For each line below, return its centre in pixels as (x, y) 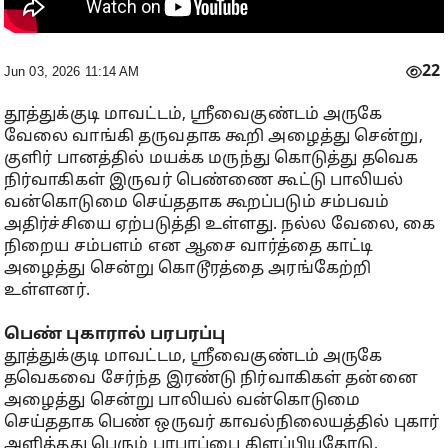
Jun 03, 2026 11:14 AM (72, 71)
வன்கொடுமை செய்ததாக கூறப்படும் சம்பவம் (197, 203)
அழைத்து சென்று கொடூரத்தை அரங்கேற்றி (188, 269)
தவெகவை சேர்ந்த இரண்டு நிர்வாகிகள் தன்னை (211, 379)
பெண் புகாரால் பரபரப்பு (115, 335)
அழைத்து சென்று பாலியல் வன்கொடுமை (182, 401)
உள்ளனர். (47, 291)
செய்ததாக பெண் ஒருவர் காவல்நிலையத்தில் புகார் (222, 423)
